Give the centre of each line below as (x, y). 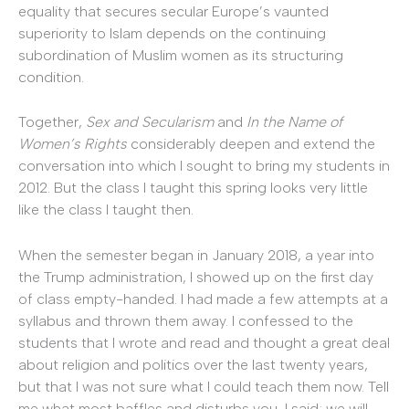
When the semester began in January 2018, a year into (196, 255)
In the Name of (294, 122)
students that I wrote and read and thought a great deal (204, 342)
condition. (51, 77)
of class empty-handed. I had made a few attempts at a (203, 299)
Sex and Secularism (152, 122)
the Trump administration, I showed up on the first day (196, 277)
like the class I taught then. (106, 210)
